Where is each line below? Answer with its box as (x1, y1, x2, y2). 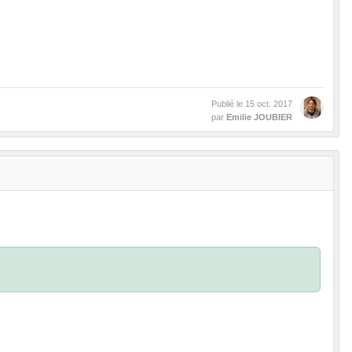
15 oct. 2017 (245, 99, 292, 109)
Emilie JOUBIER (226, 112, 292, 123)
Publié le (211, 99, 245, 109)
